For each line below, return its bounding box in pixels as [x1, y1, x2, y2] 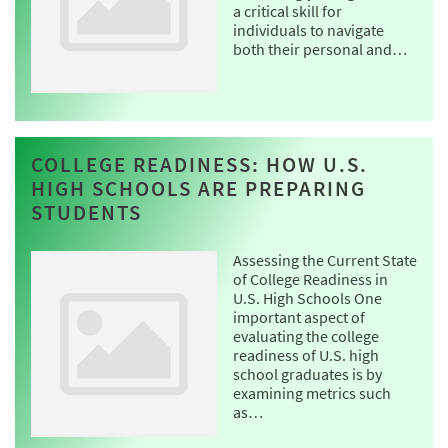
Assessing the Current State [233, 249, 417, 270]
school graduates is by [233, 363, 382, 384]
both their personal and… [233, 38, 407, 59]
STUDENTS [31, 199, 142, 226]
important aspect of [233, 306, 365, 327]
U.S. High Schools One [233, 287, 382, 308]
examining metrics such [233, 382, 391, 403]
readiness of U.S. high [233, 344, 379, 365]
